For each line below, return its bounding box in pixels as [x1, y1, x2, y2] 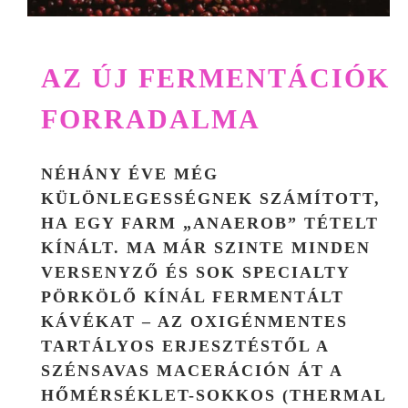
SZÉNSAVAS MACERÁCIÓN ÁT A [41, 362, 342, 381]
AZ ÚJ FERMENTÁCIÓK [41, 63, 390, 94]
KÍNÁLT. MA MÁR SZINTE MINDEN [41, 239, 371, 258]
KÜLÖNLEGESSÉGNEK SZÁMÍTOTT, [41, 189, 381, 209]
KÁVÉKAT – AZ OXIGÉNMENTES [41, 312, 348, 331]
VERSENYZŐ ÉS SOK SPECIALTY [41, 263, 350, 282]
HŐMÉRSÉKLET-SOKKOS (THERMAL [41, 386, 386, 405]
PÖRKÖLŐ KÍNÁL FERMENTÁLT [41, 288, 344, 307]
